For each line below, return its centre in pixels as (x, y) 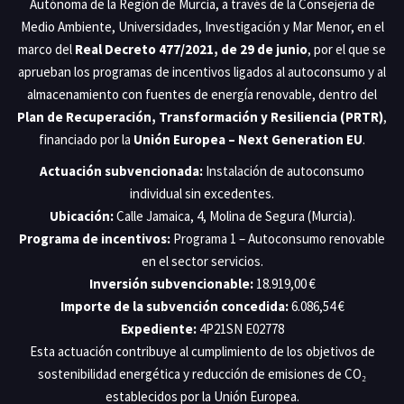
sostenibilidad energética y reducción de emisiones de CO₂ (202, 373)
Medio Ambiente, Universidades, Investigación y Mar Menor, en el (202, 26)
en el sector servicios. (202, 261)
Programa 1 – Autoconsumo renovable (278, 238)
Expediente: (158, 328)
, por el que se (347, 49)
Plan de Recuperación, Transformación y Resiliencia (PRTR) (200, 116)
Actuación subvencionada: (121, 170)
